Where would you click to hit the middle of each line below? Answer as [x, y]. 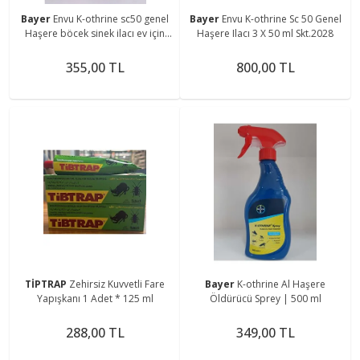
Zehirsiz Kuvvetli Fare [117, 284]
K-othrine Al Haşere [281, 284]
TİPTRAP [47, 284]
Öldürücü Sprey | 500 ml [265, 298]
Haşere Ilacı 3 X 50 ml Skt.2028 [265, 33]
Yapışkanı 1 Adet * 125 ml [95, 298]
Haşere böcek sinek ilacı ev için [95, 33]
